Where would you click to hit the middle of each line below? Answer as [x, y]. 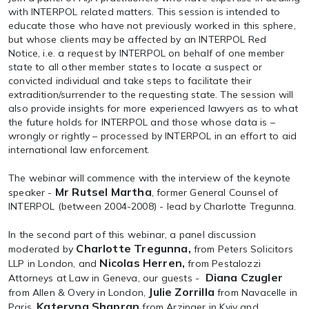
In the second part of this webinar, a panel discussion [132, 235]
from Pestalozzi [225, 263]
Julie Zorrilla [183, 292]
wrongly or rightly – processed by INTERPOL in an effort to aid [153, 136]
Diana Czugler [244, 277]
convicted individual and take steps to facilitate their [130, 81]
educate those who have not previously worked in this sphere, [152, 26]
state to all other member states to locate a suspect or [135, 67]
